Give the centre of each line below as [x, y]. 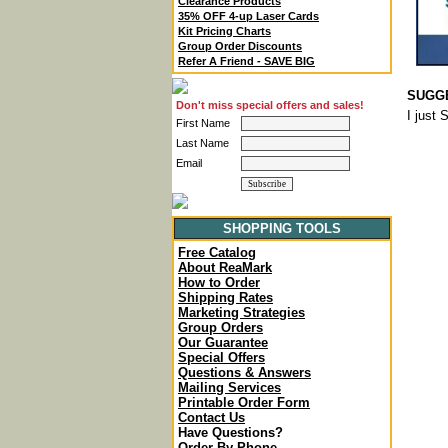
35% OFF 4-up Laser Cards [248, 16]
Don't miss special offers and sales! [270, 105]
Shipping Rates [225, 297]
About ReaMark [225, 267]
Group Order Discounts [240, 46]
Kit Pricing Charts [224, 31]
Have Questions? [230, 432]
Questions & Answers [244, 372]
